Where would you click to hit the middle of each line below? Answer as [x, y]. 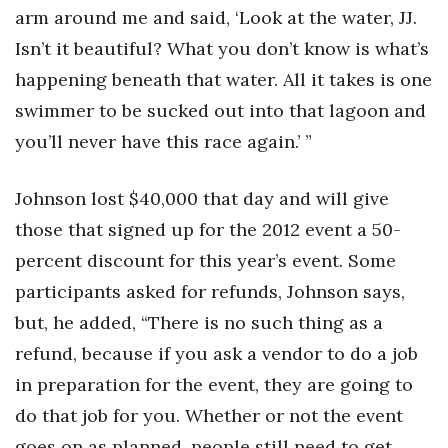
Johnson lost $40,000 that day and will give [202, 199]
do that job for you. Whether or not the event [209, 416]
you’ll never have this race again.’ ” [163, 142]
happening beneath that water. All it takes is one [223, 80]
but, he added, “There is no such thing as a [199, 323]
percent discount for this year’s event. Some [205, 261]
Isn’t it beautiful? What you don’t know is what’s [222, 49]
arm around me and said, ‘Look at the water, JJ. [216, 18]
